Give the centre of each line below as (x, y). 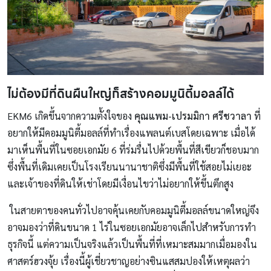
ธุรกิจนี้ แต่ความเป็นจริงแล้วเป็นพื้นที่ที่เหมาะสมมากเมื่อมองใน (132, 244)
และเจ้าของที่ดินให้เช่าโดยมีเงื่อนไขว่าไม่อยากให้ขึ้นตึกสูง (120, 184)
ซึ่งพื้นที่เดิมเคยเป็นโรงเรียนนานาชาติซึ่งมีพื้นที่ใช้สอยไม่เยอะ (129, 167)
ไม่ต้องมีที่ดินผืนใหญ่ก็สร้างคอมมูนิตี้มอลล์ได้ (121, 94)
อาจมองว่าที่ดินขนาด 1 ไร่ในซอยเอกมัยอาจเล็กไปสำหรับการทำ (132, 227)
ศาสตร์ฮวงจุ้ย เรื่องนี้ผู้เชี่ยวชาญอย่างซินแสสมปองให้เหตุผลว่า (129, 261)
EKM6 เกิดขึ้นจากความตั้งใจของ (71, 116)
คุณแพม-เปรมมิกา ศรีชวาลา (193, 116)
